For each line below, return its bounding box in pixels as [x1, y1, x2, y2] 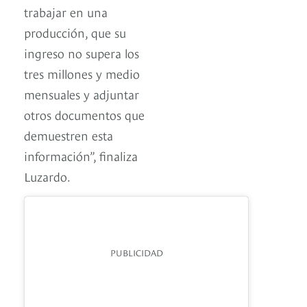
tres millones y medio [24, 64, 140, 82]
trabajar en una [24, 3, 108, 21]
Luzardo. [24, 167, 71, 185]
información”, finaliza [24, 147, 138, 164]
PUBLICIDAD [110, 246, 163, 259]
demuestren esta [24, 126, 113, 144]
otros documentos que [24, 106, 145, 123]
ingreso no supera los [24, 44, 139, 62]
